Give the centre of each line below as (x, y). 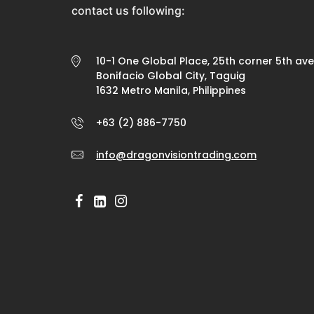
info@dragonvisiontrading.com (176, 155)
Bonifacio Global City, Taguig (171, 76)
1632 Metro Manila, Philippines (171, 91)
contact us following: (128, 11)
